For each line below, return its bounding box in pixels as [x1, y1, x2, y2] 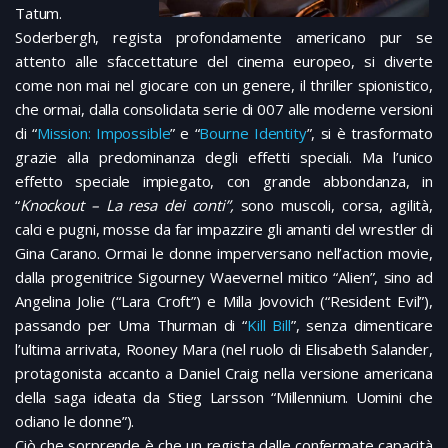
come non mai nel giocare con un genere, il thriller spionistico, [15, 75, 433, 96]
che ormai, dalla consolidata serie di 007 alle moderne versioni [15, 99, 433, 120]
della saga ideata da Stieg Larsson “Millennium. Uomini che [15, 387, 433, 408]
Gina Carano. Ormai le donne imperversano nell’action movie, [15, 243, 433, 264]
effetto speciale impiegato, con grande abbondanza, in [15, 171, 433, 192]
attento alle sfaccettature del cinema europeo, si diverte [15, 51, 433, 72]
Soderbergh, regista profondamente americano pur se [15, 27, 433, 48]
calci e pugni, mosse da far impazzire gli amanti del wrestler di [15, 219, 433, 240]
